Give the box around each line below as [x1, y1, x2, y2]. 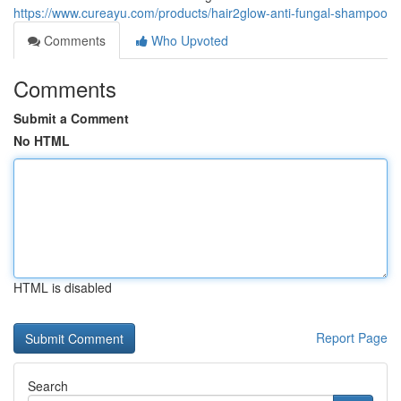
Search [28, 377, 68, 395]
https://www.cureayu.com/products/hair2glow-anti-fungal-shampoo [13, 4, 388, 21]
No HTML [13, 132, 70, 149]
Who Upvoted [148, 31, 228, 49]
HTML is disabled [13, 278, 112, 296]
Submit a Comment [13, 109, 129, 127]
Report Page [316, 328, 388, 346]
